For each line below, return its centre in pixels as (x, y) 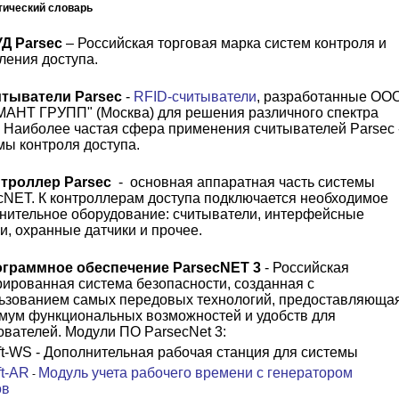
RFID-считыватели (195, 97)
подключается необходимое (294, 198)
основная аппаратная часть (224, 182)
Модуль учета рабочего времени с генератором (195, 373)
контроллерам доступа (123, 198)
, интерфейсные (311, 214)
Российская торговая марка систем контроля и (232, 43)
